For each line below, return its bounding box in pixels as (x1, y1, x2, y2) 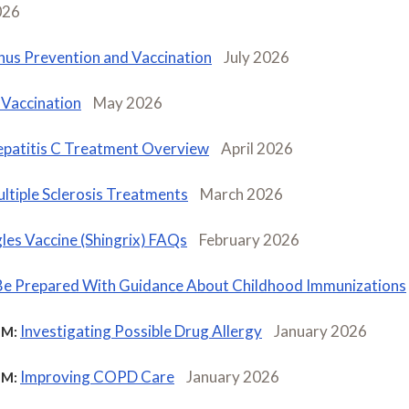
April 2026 (221, 138, 293, 158)
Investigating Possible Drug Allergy (20, 320, 262, 341)
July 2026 (224, 47, 289, 67)
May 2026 (93, 92, 163, 112)
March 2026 (200, 184, 283, 204)
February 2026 (199, 229, 299, 249)
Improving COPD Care (20, 366, 174, 386)
